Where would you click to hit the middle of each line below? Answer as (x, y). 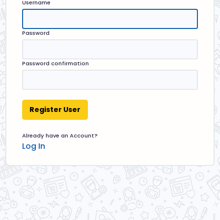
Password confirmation (56, 63)
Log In (34, 146)
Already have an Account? (60, 136)
